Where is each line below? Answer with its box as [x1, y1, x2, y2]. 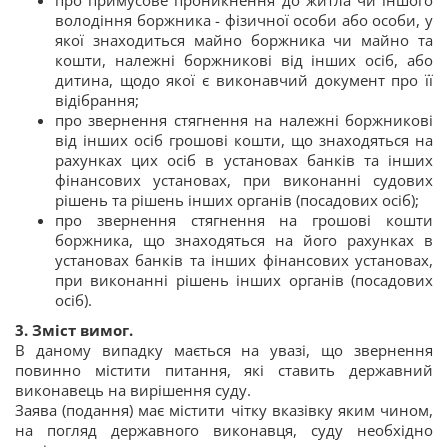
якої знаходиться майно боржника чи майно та [55, 30, 433, 51]
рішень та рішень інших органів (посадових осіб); [55, 190, 419, 211]
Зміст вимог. [32, 320, 133, 341]
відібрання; [55, 90, 139, 111]
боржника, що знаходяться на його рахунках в [55, 230, 433, 251]
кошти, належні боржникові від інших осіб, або [55, 50, 433, 71]
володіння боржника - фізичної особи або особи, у [55, 10, 433, 31]
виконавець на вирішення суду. [15, 380, 251, 401]
